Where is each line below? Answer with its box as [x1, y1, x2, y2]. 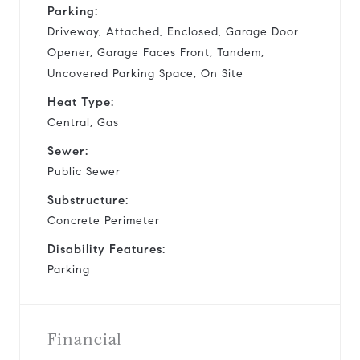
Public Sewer [47, 164, 121, 178]
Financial [47, 329, 122, 350]
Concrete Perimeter [47, 213, 160, 227]
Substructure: [47, 192, 129, 207]
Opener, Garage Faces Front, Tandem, [47, 45, 264, 59]
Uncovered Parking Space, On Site [47, 66, 243, 80]
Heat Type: [47, 94, 114, 109]
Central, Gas [47, 115, 119, 129]
